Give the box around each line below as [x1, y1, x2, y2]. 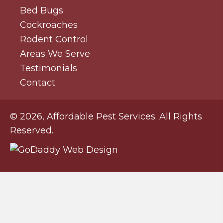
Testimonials [20, 62, 77, 74]
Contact [20, 77, 55, 88]
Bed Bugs [20, 4, 63, 16]
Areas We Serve [20, 48, 90, 59]
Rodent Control [20, 33, 88, 45]
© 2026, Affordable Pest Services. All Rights [10, 111, 202, 122]
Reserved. [10, 124, 53, 136]
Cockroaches [20, 19, 78, 30]
